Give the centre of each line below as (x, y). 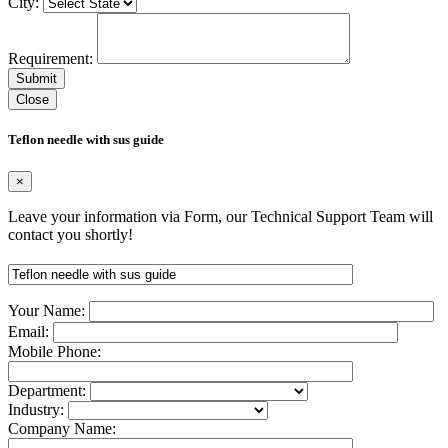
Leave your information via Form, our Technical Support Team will (220, 216)
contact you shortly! (70, 234)
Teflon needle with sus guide (86, 140)
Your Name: (48, 310)
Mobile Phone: (54, 351)
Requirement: (52, 59)
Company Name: (62, 428)
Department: (49, 390)
